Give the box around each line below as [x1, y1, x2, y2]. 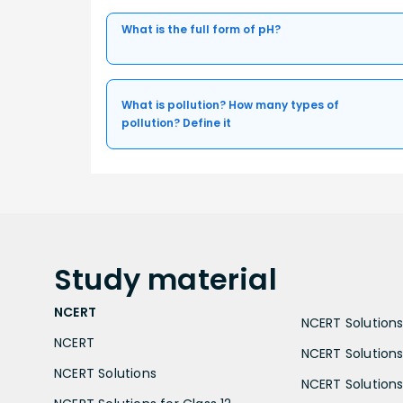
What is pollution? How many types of [121, 97, 339, 113]
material [148, 259, 277, 300]
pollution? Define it [121, 115, 231, 131]
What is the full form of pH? [121, 22, 281, 38]
